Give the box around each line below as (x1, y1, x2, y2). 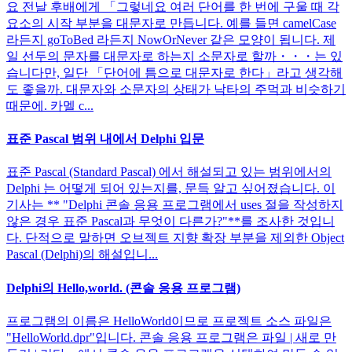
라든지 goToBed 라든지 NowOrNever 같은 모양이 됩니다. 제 (6, 32, 335, 46)
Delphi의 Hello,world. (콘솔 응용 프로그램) (6, 280, 240, 295)
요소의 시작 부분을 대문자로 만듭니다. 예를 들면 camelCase (6, 16, 336, 30)
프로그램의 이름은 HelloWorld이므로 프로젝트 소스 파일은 (6, 313, 332, 328)
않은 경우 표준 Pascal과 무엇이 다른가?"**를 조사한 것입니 (6, 214, 335, 229)
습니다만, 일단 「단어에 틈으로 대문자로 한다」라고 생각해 (6, 65, 343, 79)
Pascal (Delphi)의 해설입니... (6, 247, 158, 262)
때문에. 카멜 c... (6, 98, 93, 112)
